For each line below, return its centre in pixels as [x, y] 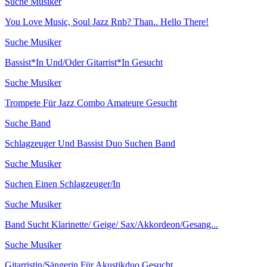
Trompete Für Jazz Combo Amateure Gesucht [91, 103]
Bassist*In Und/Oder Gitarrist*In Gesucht [84, 62]
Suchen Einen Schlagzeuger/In [63, 184]
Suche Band [28, 123]
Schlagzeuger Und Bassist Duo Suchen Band [90, 143]
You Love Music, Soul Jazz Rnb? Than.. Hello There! [107, 21]
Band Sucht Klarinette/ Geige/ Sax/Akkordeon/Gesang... [111, 224]
